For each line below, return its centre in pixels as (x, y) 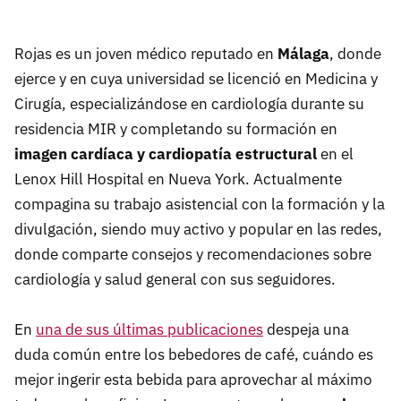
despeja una (306, 330)
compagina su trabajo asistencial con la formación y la (200, 205)
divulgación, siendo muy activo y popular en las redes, (198, 230)
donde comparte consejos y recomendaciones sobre (193, 255)
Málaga (303, 54)
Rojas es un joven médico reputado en (146, 54)
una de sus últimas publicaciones (149, 330)
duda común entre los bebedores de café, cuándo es (194, 355)
